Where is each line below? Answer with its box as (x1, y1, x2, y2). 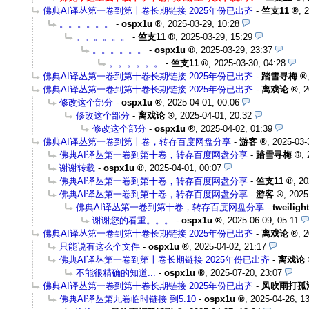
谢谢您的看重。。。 (92, 215, 173, 226)
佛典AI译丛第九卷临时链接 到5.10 (59, 293, 196, 304)
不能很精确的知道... (76, 267, 156, 278)
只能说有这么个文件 (59, 241, 140, 252)
